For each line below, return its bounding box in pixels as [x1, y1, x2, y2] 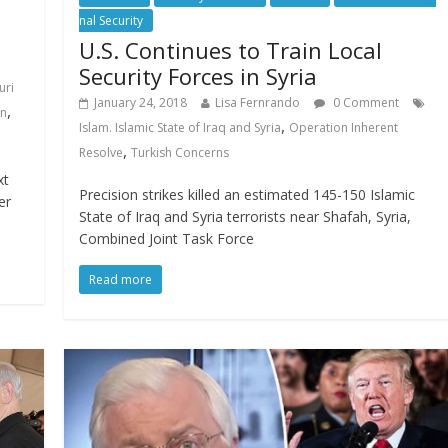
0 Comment [330, 93, 400, 111]
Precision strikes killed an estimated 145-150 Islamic [79, 184, 416, 204]
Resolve [79, 143, 124, 161]
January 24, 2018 [94, 93, 188, 111]
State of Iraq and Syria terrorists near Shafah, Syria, [79, 206, 412, 226]
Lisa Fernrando [215, 93, 301, 111]
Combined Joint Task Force [79, 228, 255, 248]
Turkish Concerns [131, 143, 230, 161]
